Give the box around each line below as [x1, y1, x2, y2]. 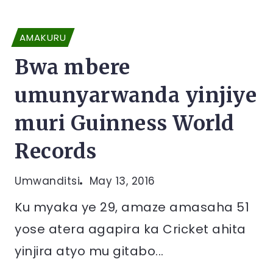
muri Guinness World [15, 111, 235, 136]
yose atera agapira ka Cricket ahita [15, 221, 246, 238]
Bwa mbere [15, 55, 130, 80]
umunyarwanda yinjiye [15, 83, 257, 108]
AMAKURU [19, 31, 66, 44]
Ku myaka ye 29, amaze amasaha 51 [15, 199, 249, 216]
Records [15, 139, 97, 164]
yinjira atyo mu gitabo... [15, 243, 164, 260]
